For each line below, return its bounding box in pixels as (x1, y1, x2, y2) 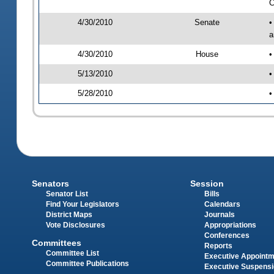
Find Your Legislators (46, 201, 120, 209)
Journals (204, 211, 235, 219)
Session (190, 179, 224, 189)
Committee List (46, 249, 100, 257)
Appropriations (204, 221, 256, 229)
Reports (204, 242, 232, 250)
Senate (194, 17, 220, 27)
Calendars (204, 201, 240, 209)
